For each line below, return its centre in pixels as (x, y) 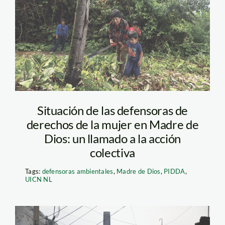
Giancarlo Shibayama (107, 37)
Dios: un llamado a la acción (113, 138)
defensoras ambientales (78, 171)
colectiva (113, 152)
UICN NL (38, 179)
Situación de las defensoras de (113, 110)
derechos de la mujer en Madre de (113, 124)
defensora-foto (85, 17)
